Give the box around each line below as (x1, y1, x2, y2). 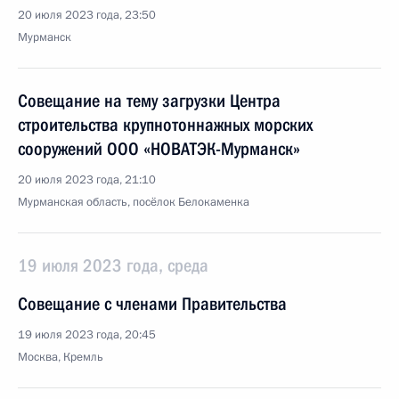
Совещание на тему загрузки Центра (18, 90, 281, 111)
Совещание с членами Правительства (18, 293, 287, 314)
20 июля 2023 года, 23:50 (18, 7, 156, 23)
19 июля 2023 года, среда (18, 255, 208, 276)
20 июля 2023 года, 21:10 (18, 172, 156, 188)
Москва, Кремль (18, 349, 103, 365)
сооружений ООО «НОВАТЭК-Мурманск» (18, 138, 300, 159)
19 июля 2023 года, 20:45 (18, 327, 156, 343)
